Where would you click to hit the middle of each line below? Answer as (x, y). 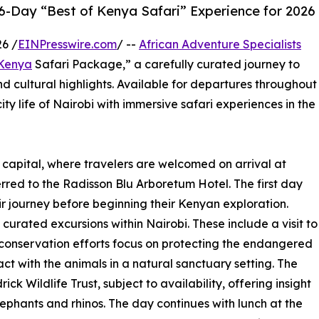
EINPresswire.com (67, 45)
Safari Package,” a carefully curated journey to (166, 64)
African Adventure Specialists (220, 45)
